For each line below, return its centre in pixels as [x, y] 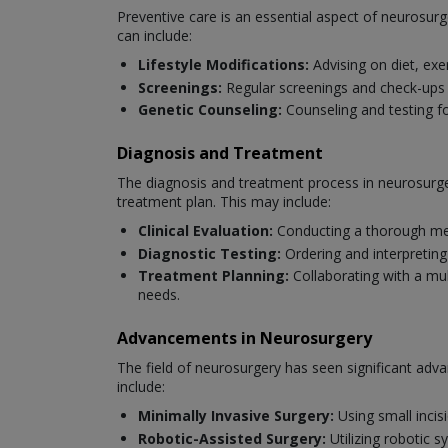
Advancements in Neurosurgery [244, 338]
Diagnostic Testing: [211, 253]
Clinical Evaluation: [207, 231]
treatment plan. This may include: [224, 202]
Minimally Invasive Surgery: [236, 416]
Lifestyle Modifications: [223, 65]
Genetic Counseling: [212, 110]
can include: [154, 36]
